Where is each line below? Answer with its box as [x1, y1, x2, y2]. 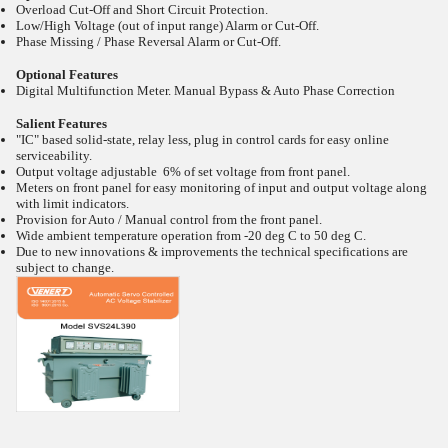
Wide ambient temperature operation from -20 [16, 228, 262, 243]
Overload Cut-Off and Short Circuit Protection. [16, 2, 268, 17]
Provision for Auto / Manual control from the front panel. [16, 212, 322, 227]
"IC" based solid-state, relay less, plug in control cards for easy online [16, 132, 389, 147]
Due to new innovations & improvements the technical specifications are [16, 244, 408, 259]
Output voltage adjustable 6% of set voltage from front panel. [16, 164, 350, 179]
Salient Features [16, 116, 107, 131]
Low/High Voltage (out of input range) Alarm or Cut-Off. [16, 18, 319, 33]
